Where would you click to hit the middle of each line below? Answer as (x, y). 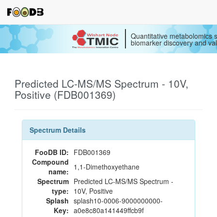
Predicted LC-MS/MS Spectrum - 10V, (101, 83)
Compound (50, 162)
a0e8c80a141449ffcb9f (109, 210)
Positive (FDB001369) (65, 94)
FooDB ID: (52, 152)
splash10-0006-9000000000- (118, 201)
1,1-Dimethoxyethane (107, 167)
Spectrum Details (58, 130)
